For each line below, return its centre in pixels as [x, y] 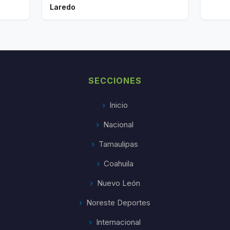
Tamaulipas [119, 144]
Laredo [63, 7]
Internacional [119, 222]
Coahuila [118, 164]
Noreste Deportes [119, 203]
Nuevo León [118, 183]
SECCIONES [115, 81]
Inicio [118, 105]
